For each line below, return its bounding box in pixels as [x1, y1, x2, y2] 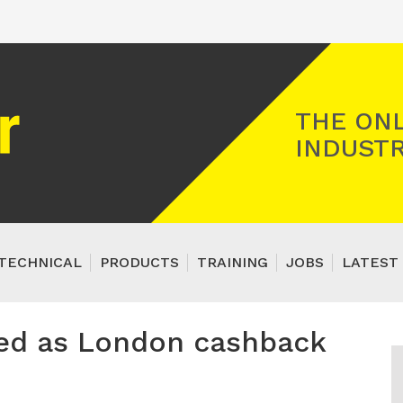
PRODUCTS [100, 254, 179, 271]
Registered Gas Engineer [23, 101, 192, 118]
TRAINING [197, 254, 268, 271]
